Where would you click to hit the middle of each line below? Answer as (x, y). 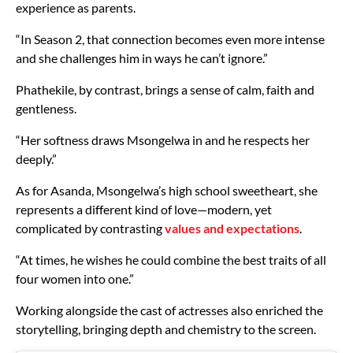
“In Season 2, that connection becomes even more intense (170, 39)
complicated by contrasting (90, 229)
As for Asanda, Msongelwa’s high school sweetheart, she (167, 191)
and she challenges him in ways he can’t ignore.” (142, 58)
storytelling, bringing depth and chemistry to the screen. (166, 329)
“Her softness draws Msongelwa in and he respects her (163, 140)
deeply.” (36, 159)
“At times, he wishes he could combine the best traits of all (171, 260)
